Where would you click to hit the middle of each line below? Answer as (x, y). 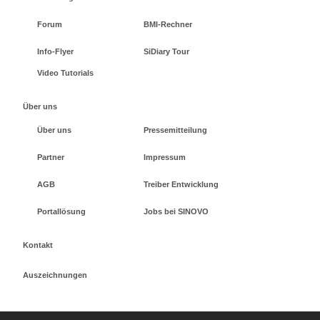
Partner (51, 157)
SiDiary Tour (166, 51)
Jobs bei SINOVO (176, 211)
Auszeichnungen (55, 275)
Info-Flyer (55, 51)
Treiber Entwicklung (181, 184)
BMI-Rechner (168, 24)
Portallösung (61, 211)
